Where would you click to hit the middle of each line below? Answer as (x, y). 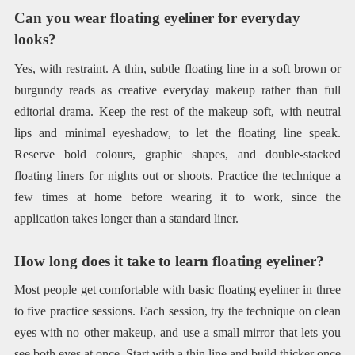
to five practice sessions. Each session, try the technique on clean (177, 311)
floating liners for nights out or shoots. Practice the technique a (177, 175)
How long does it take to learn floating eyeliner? (169, 261)
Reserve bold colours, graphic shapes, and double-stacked (177, 154)
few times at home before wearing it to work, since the (177, 197)
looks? (35, 40)
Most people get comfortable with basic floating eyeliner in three (177, 290)
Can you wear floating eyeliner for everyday (157, 18)
